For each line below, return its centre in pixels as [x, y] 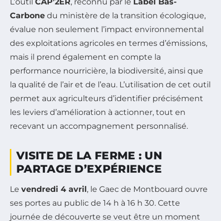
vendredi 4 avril [54, 189]
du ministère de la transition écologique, [125, 15]
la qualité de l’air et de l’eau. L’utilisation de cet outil [110, 84]
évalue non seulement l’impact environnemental [107, 29]
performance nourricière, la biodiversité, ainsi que [107, 71]
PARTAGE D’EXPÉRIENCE [89, 169]
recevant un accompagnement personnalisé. [99, 126]
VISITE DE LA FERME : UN [89, 155]
